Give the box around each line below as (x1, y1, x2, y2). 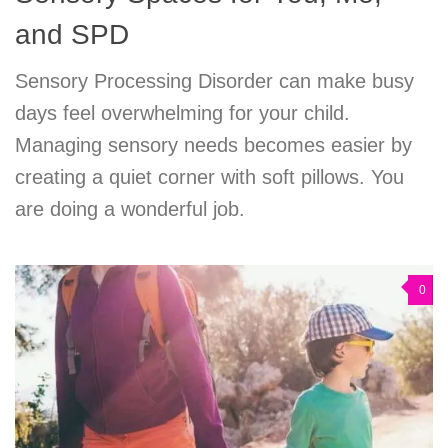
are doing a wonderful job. (15, 198, 245, 221)
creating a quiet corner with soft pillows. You (15, 166, 404, 189)
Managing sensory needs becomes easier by (15, 134, 412, 157)
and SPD (15, 19, 129, 51)
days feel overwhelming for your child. (15, 102, 350, 125)
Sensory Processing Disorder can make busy (15, 70, 414, 93)
